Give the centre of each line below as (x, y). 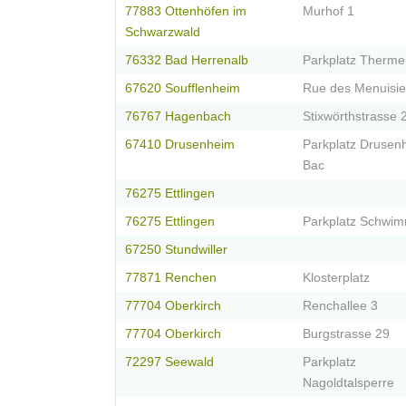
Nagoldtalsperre (348, 383)
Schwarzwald (163, 33)
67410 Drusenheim (180, 145)
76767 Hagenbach (178, 117)
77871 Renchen (171, 278)
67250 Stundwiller (176, 250)
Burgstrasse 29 (346, 334)
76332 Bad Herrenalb (187, 61)
